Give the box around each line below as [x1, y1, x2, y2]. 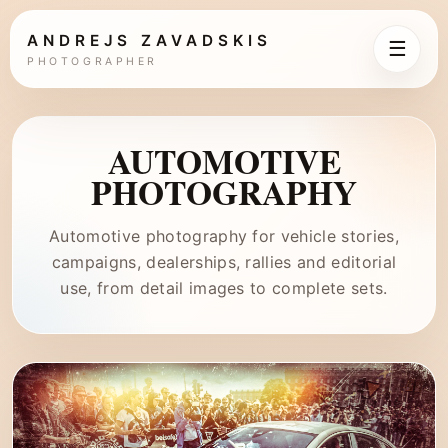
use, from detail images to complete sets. [60, 278, 388, 298]
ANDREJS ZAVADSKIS [27, 31, 272, 50]
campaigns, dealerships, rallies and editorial [51, 252, 397, 272]
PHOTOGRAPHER [27, 55, 159, 68]
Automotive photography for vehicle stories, [49, 226, 399, 246]
